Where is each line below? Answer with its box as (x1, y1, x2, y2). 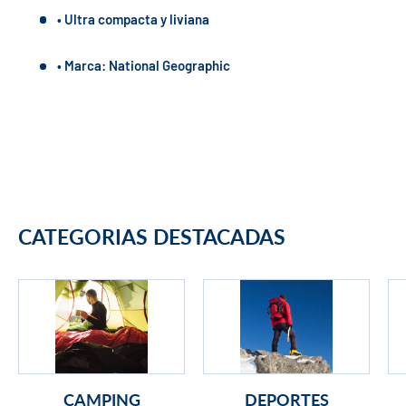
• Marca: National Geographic (56, 57, 230, 74)
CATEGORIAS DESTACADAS (18, 223, 285, 249)
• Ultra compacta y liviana (56, 10, 209, 27)
